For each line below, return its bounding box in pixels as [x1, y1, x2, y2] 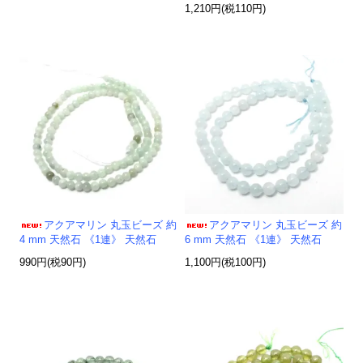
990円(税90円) [19, 257, 87, 269]
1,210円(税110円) [185, 3, 267, 15]
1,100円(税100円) [185, 257, 267, 269]
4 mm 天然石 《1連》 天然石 [19, 234, 157, 246]
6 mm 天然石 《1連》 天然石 [185, 234, 322, 246]
